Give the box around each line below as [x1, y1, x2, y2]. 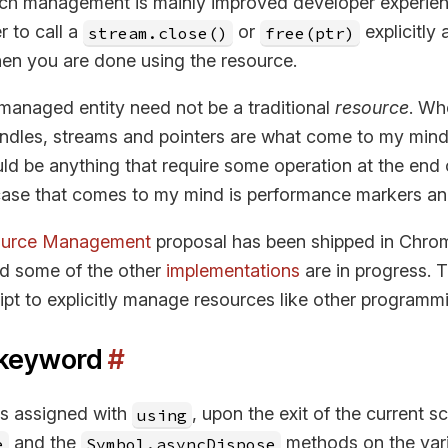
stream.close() [88, 22, 228, 42]
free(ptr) [265, 22, 355, 42]
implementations [166, 260, 300, 281]
